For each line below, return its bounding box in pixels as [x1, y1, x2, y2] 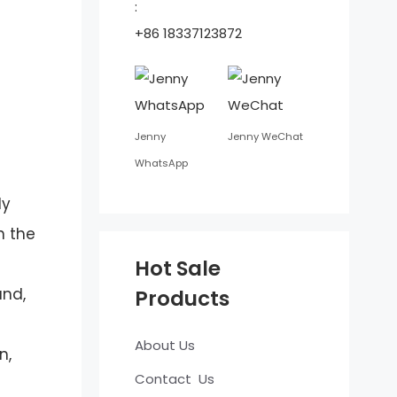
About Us [134, 336, 195, 355]
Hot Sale [134, 254, 221, 283]
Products [134, 284, 230, 313]
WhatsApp [134, 155, 188, 170]
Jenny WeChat [228, 128, 304, 144]
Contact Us [134, 369, 214, 388]
